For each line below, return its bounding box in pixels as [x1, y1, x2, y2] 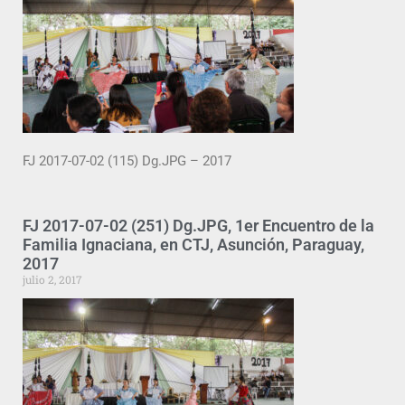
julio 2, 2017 [23, 271, 82, 287]
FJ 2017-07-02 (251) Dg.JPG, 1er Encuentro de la [23, 215, 374, 235]
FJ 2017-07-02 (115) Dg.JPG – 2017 [23, 153, 231, 170]
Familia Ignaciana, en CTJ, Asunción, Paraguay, [23, 234, 364, 254]
